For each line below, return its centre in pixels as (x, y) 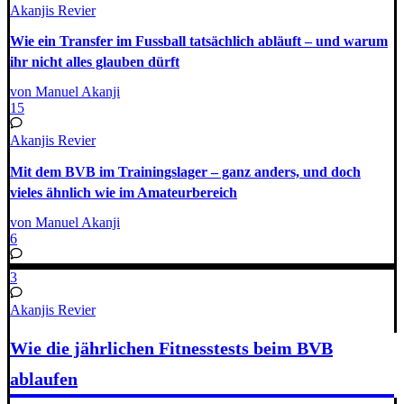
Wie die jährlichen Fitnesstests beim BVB (171, 349)
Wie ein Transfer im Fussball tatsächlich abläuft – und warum (199, 41)
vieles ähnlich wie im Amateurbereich (124, 192)
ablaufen (44, 379)
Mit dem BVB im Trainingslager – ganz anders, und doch (185, 171)
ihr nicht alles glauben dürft (95, 61)
